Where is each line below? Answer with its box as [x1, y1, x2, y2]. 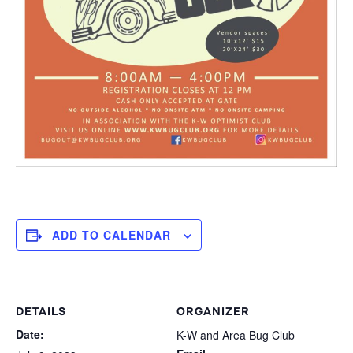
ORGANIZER [176, 303, 250, 318]
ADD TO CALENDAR [52, 227, 171, 243]
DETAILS [16, 303, 66, 318]
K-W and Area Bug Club [176, 326, 295, 343]
